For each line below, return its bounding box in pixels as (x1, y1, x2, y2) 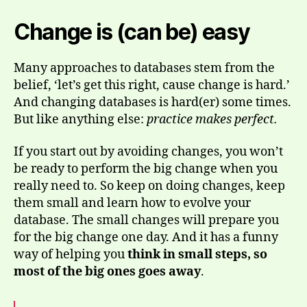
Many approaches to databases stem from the (14, 60, 275, 76)
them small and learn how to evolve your (14, 195, 251, 212)
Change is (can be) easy (14, 18, 250, 45)
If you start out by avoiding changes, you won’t (14, 144, 283, 160)
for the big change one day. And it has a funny (14, 230, 278, 246)
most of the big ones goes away (14, 264, 201, 280)
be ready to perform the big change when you (14, 161, 278, 177)
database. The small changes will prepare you (14, 212, 279, 229)
